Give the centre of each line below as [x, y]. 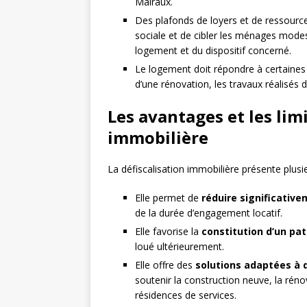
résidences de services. [186, 295]
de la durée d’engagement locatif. [209, 213]
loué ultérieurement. [180, 247]
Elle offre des [165, 265]
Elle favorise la [168, 232]
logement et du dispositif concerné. [213, 51]
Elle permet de [168, 198]
